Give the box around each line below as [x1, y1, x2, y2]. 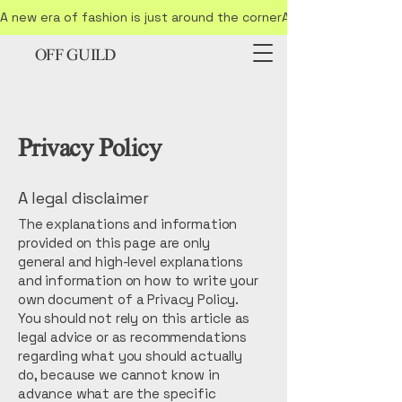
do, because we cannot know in [18, 366, 220, 383]
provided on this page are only [18, 234, 210, 251]
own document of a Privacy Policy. [18, 291, 240, 308]
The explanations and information [18, 215, 238, 232]
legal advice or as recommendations [18, 328, 247, 345]
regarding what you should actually [18, 347, 242, 364]
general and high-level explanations [18, 253, 243, 270]
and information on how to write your [18, 272, 258, 289]
